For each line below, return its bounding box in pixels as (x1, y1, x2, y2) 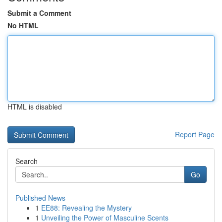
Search (15, 156, 38, 166)
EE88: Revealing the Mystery (41, 203, 132, 213)
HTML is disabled (7, 102, 62, 111)
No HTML (7, 20, 39, 30)
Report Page (175, 129, 215, 139)
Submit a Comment (7, 8, 71, 18)
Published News (15, 193, 65, 203)
